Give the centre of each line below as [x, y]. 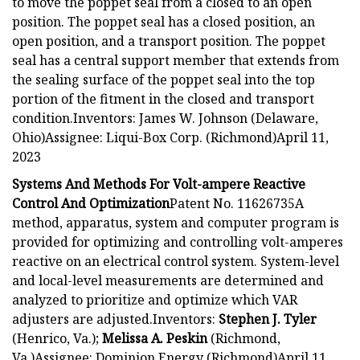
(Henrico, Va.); [57, 338]
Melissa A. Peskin [155, 338]
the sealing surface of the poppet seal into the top [164, 79]
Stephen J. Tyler [268, 319]
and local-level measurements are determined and [168, 280]
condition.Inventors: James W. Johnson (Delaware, [165, 118]
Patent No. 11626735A [237, 203]
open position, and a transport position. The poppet [169, 41]
